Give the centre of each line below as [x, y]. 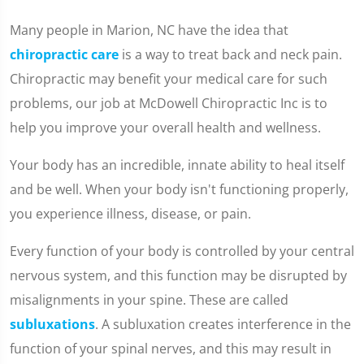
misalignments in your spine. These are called [149, 300]
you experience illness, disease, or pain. [130, 214]
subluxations [52, 324]
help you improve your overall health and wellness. [165, 128]
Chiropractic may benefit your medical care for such [169, 79]
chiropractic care [64, 54]
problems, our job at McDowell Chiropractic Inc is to [169, 103]
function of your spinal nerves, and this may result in [171, 349]
